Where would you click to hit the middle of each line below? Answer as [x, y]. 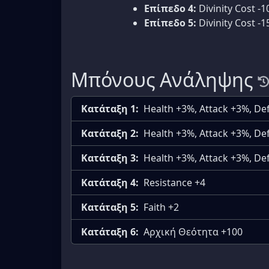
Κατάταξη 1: [110, 108]
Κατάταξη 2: [110, 133]
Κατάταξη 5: [110, 207]
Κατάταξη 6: [110, 231]
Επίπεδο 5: [170, 23]
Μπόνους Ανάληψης [162, 79]
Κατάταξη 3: [110, 158]
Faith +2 [161, 207]
